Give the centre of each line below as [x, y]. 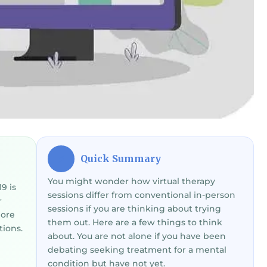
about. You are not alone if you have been [137, 236]
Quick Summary [119, 159]
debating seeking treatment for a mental [137, 250]
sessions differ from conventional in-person [142, 195]
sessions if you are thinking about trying [134, 209]
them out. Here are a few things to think [135, 223]
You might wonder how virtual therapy [131, 181]
